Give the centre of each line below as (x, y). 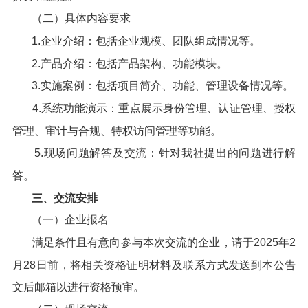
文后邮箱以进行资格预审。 (78, 287)
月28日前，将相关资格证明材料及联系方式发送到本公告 (154, 265)
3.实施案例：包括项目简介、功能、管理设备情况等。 (162, 86)
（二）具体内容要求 (81, 19)
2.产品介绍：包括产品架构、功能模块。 (129, 63)
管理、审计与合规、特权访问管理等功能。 (117, 131)
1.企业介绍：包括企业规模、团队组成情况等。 (146, 41)
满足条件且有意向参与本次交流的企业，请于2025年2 (164, 243)
